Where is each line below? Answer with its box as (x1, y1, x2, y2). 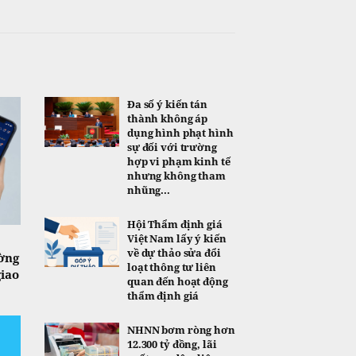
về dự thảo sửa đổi (127, 246, 221, 261)
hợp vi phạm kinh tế (127, 154, 230, 169)
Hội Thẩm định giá (127, 217, 222, 232)
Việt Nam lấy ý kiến (127, 231, 226, 246)
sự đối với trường (127, 140, 217, 155)
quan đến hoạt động (127, 274, 228, 289)
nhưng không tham (127, 168, 226, 184)
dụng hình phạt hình (127, 126, 234, 141)
